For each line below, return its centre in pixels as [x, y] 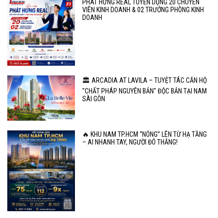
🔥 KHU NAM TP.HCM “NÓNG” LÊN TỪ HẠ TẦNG [145, 135]
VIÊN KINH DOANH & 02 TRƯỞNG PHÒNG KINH [143, 9]
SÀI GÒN [94, 99]
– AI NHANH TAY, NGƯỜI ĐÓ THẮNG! [130, 142]
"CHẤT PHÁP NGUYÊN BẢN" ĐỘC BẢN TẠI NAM [145, 91]
